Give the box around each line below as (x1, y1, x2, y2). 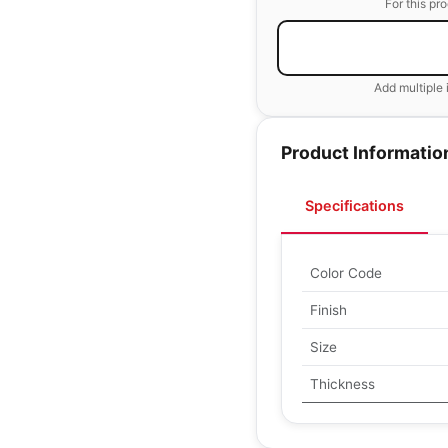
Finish (310, 302, 347, 318)
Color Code (310, 265, 382, 281)
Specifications (305, 197, 404, 214)
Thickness (310, 376, 375, 392)
